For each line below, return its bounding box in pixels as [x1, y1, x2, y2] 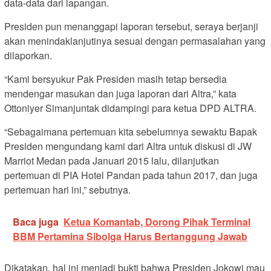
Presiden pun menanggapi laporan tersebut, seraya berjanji [4, 19, 258, 33]
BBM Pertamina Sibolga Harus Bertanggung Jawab [13, 229, 247, 243]
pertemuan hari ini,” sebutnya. [4, 182, 131, 197]
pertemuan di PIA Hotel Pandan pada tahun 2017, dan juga [4, 168, 258, 182]
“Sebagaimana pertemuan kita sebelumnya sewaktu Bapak [4, 124, 257, 139]
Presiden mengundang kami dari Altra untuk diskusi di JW [4, 139, 252, 153]
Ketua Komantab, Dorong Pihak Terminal [64, 214, 250, 229]
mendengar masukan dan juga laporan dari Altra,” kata [4, 86, 237, 100]
